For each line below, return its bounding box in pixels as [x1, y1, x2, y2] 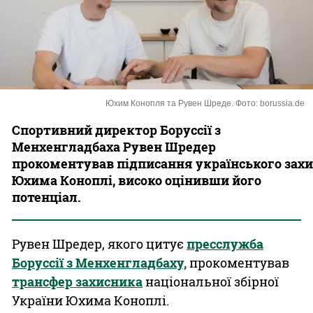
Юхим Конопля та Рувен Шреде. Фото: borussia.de [105, 99, 305, 108]
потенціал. [12, 189, 81, 205]
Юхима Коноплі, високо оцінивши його [12, 172, 261, 189]
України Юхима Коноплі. [12, 292, 169, 309]
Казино [154, 24, 198, 38]
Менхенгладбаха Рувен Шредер [12, 138, 216, 155]
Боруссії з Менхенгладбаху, [12, 254, 187, 271]
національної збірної [143, 273, 279, 290]
